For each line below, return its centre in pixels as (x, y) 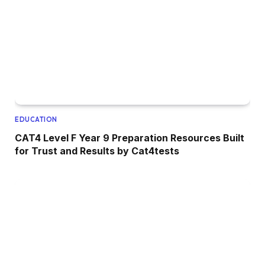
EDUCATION (36, 119)
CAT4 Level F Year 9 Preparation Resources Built (130, 138)
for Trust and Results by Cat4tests (97, 151)
